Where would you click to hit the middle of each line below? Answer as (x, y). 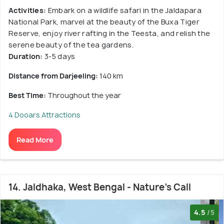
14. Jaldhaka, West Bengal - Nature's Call (100, 187)
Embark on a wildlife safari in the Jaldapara (124, 10)
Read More (35, 139)
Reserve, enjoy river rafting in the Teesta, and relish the (109, 33)
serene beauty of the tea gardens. (71, 44)
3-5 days (59, 56)
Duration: (26, 56)
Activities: (27, 10)
